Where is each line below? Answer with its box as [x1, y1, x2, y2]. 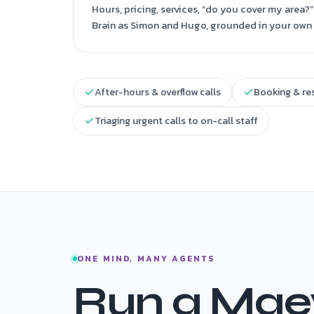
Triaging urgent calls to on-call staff [95, 114, 258, 128]
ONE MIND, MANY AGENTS [77, 252, 215, 265]
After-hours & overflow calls [95, 85, 221, 100]
